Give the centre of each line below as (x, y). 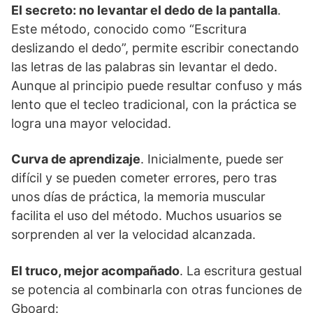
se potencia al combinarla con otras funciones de (156, 289)
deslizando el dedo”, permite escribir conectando (155, 48)
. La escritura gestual (241, 270)
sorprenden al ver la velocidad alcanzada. (133, 234)
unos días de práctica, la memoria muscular (138, 196)
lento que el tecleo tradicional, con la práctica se (154, 104)
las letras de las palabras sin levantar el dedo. (144, 66)
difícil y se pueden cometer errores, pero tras (144, 177)
